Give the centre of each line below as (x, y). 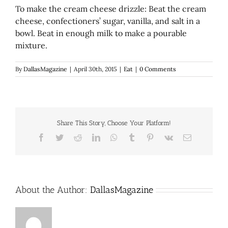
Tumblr (147, 137)
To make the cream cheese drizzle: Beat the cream (111, 8)
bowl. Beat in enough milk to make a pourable (101, 33)
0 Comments (158, 69)
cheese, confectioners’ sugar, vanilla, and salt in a (108, 21)
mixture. (31, 45)
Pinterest (167, 137)
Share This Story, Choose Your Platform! (114, 123)
